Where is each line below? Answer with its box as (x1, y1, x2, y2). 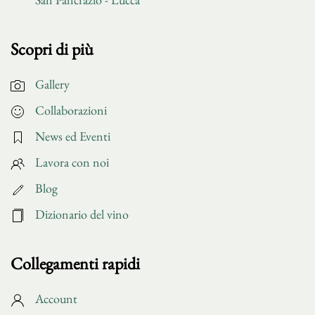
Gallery (35, 75, 70, 92)
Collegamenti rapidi (11, 252, 140, 274)
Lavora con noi (35, 153, 109, 170)
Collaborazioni (35, 101, 107, 118)
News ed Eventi (35, 127, 110, 144)
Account (35, 290, 77, 307)
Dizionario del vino (35, 205, 129, 222)
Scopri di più (11, 37, 94, 60)
